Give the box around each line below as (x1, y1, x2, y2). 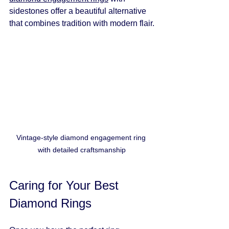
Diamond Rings (9, 196, 91, 211)
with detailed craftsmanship (38, 146, 126, 154)
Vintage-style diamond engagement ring (16, 133, 148, 142)
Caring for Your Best (9, 178, 122, 193)
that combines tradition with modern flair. (9, 18, 154, 28)
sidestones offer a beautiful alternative (9, 6, 148, 15)
